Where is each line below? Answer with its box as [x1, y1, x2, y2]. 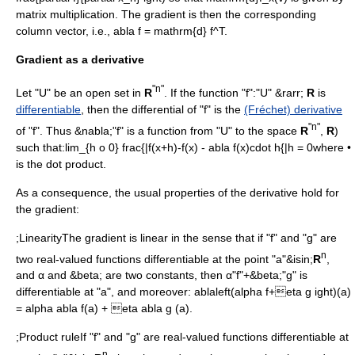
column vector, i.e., [16, 25, 113, 38]
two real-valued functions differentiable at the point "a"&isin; [16, 252, 313, 265]
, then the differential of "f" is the [81, 102, 244, 116]
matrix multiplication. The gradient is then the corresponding [16, 8, 316, 21]
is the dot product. [16, 157, 106, 170]
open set [86, 86, 129, 99]
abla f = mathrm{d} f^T [113, 25, 224, 38]
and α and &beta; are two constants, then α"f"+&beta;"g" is [16, 269, 307, 282]
